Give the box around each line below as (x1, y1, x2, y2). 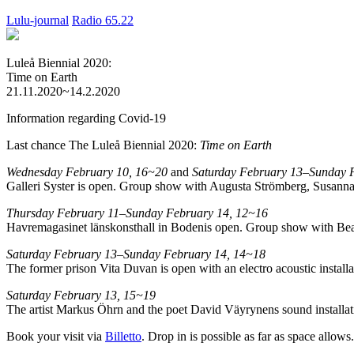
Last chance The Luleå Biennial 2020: (6, 138, 200, 152)
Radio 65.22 (72, 13, 134, 27)
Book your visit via (6, 330, 105, 343)
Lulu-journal (6, 13, 69, 27)
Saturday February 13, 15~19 (6, 288, 156, 302)
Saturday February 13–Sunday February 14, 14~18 (6, 247, 265, 261)
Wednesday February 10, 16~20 (6, 165, 168, 179)
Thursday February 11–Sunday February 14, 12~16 (6, 206, 268, 220)
